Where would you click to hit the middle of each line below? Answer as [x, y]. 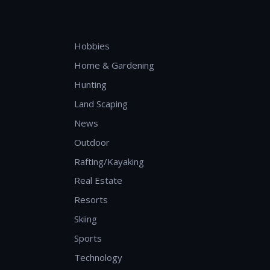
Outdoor [92, 142]
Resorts [91, 200]
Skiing [85, 219]
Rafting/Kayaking [109, 161]
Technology [98, 258]
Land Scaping [101, 103]
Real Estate [98, 181]
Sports [88, 238]
